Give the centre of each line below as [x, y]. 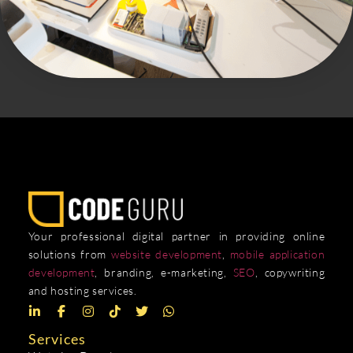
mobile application [277, 254]
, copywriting [290, 272]
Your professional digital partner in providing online [176, 236]
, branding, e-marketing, [164, 272]
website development [167, 254]
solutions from [69, 254]
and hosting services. [82, 290]
